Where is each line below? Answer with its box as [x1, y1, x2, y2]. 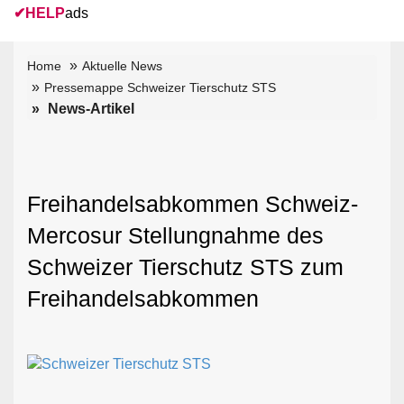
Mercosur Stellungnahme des [27, 222, 324, 248]
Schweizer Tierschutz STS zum [27, 253, 344, 280]
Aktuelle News [82, 58, 162, 73]
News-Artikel [44, 100, 134, 116]
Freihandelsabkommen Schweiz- [27, 190, 358, 216]
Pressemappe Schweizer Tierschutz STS [44, 79, 276, 95]
